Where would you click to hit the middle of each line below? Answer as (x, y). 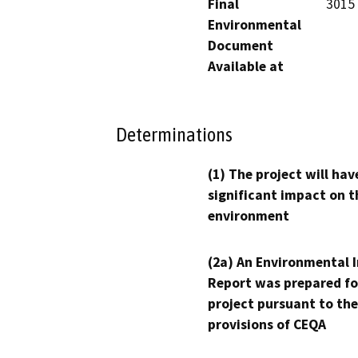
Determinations (174, 135)
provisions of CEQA (267, 325)
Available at (246, 66)
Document (241, 45)
